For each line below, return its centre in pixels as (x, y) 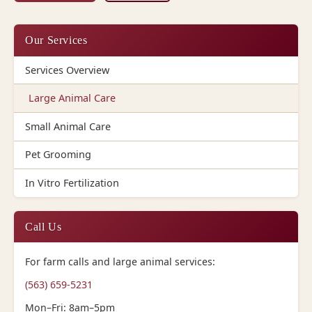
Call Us (44, 226)
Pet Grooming (58, 155)
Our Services (56, 40)
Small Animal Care (68, 126)
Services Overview (67, 70)
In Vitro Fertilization (72, 183)
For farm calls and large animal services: (120, 262)
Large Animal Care (72, 98)
